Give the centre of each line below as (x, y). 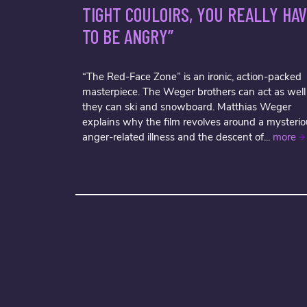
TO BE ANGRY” (128, 36)
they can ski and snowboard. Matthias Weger (187, 107)
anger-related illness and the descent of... (177, 137)
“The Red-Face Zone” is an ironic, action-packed (192, 77)
